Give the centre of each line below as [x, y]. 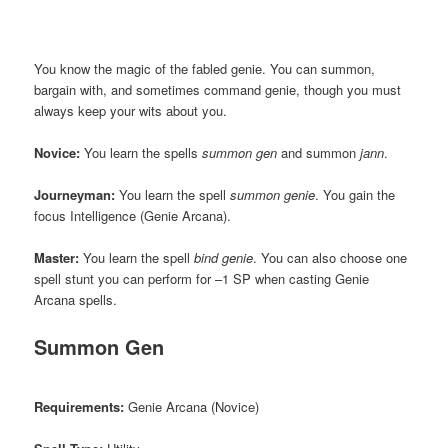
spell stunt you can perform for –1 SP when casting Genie [202, 279]
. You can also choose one [330, 258]
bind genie [224, 258]
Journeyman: [75, 194]
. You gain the [355, 194]
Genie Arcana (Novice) [192, 406]
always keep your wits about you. [131, 110]
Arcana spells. [76, 300]
